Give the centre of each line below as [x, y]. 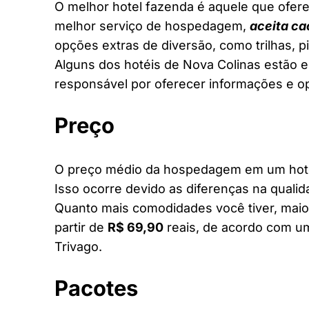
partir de [81, 227]
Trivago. [78, 246]
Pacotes [96, 288]
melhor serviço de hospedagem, [152, 26]
